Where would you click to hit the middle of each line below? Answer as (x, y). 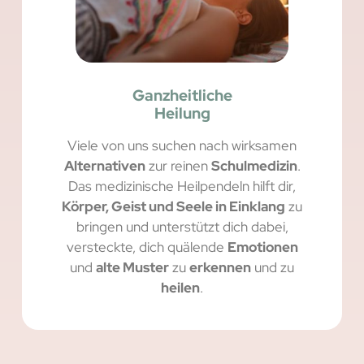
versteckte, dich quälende (147, 247)
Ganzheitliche (182, 96)
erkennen (220, 268)
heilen (180, 288)
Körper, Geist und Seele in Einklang (173, 207)
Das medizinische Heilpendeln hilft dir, (182, 186)
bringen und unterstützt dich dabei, (182, 227)
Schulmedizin (254, 166)
